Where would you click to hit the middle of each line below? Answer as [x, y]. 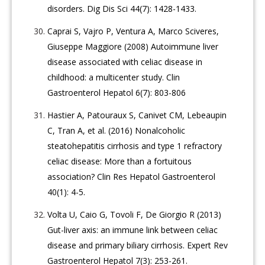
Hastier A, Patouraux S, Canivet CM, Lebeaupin [137, 115]
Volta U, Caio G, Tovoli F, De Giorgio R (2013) [135, 215]
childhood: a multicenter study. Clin [114, 77]
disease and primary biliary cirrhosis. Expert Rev [138, 245]
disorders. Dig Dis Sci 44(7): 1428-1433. [122, 9]
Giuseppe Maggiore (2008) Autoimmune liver [133, 47]
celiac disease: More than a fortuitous [120, 161]
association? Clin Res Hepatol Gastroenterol [132, 177]
